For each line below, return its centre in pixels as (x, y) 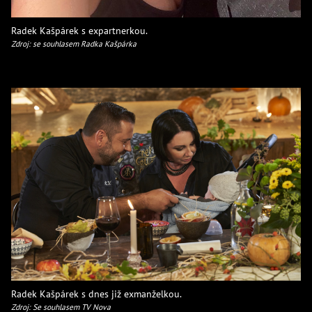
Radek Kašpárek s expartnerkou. (79, 30)
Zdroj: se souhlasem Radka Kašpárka (74, 43)
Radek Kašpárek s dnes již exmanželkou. (96, 294)
